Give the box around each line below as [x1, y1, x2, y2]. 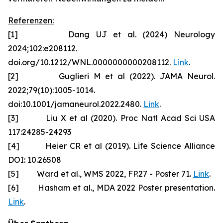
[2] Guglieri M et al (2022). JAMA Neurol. [8, 71, 215, 81]
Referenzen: [8, 15, 54, 25]
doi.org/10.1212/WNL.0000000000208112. [8, 57, 173, 67]
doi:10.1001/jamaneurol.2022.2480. [8, 99, 143, 109]
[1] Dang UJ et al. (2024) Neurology [8, 29, 215, 39]
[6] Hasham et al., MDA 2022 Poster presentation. [8, 183, 215, 193]
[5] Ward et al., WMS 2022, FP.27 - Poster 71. [8, 169, 193, 179]
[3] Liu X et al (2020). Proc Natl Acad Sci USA [8, 113, 215, 123]
